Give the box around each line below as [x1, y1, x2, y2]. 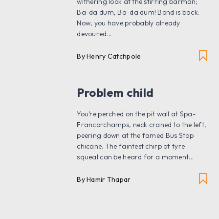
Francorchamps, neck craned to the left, [77, 120, 207, 130]
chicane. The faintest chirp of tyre [77, 142, 185, 151]
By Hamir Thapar [77, 175, 131, 184]
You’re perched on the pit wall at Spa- [77, 109, 196, 119]
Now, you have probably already [77, 19, 180, 28]
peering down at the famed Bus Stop [77, 131, 194, 140]
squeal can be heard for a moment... [77, 153, 194, 162]
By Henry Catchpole [77, 52, 141, 61]
